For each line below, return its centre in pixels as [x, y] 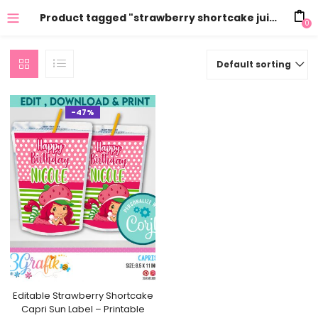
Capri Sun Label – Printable [83, 309]
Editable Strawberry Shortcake [83, 295]
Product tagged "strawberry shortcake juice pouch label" [273, 18]
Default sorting [253, 64]
